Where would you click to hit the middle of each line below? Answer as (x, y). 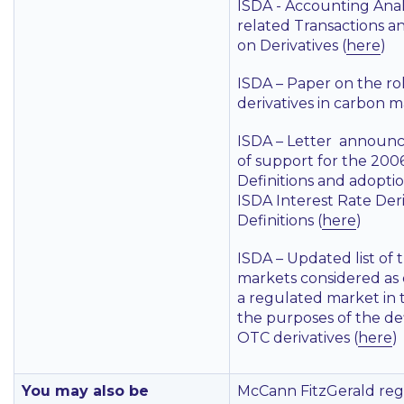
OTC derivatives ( (298, 338)
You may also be (85, 391)
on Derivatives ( (292, 46)
